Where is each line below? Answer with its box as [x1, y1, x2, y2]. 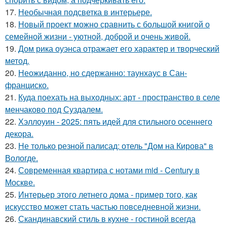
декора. [5, 127, 33, 139]
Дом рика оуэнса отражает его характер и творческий [18, 42, 219, 54]
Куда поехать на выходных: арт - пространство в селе [18, 91, 220, 103]
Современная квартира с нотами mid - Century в [18, 164, 200, 176]
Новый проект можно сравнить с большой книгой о [18, 18, 210, 30]
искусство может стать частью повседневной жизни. [5, 200, 201, 212]
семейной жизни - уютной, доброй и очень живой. [5, 30, 191, 42]
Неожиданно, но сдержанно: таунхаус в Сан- [18, 66, 187, 79]
